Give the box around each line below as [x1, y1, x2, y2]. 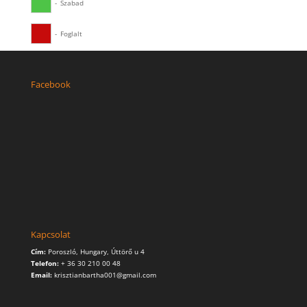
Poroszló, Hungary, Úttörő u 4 [47, 247, 145, 257]
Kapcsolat [30, 228, 71, 241]
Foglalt [60, 28, 82, 38]
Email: [30, 270, 52, 280]
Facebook [30, 78, 71, 90]
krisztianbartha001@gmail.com [51, 270, 156, 280]
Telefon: [30, 258, 59, 269]
